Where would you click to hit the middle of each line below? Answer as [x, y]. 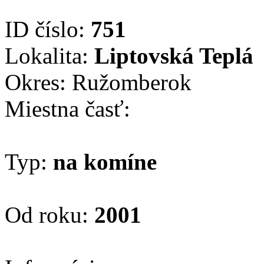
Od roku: [49, 214]
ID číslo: [48, 29]
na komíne [105, 161]
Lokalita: [49, 55]
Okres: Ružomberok [98, 82]
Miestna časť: [67, 108]
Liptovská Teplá [174, 55]
